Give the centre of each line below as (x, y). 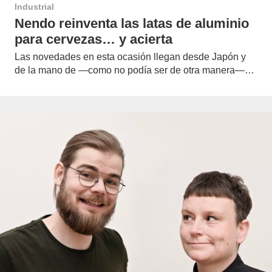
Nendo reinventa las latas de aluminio (132, 23)
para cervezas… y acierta (93, 39)
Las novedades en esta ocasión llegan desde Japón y (130, 56)
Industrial (34, 7)
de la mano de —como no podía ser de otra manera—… (134, 70)
